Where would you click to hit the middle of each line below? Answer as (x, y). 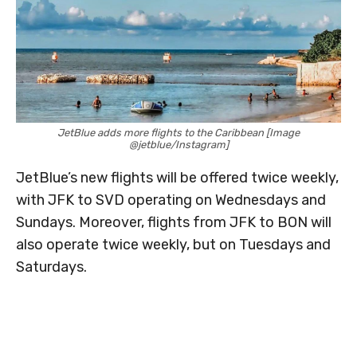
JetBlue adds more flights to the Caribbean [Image (178, 133)
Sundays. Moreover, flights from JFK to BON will (174, 223)
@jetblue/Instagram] (178, 145)
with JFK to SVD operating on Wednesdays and (171, 200)
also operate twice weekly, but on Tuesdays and (173, 245)
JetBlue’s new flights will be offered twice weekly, (177, 178)
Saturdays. (51, 267)
